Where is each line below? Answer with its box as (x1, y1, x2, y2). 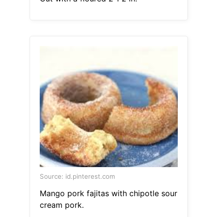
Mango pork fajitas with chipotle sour (39, 188, 177, 199)
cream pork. (39, 200, 84, 210)
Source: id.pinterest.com (39, 172, 115, 181)
